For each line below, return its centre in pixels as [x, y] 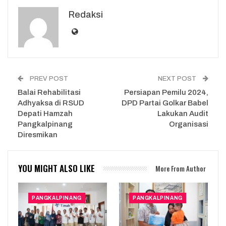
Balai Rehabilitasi [49, 92]
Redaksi [86, 14]
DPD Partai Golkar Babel [165, 103]
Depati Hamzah [45, 113]
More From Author [181, 168]
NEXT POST [178, 78]
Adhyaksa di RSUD [51, 103]
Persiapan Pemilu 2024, [166, 92]
